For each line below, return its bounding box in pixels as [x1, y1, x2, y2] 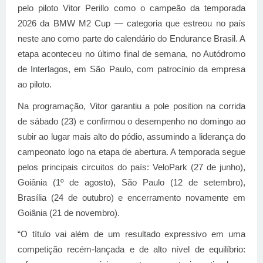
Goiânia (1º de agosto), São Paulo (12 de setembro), [18, 177, 245, 187]
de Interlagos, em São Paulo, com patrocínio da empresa [18, 65, 245, 74]
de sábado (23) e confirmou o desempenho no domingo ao [18, 116, 245, 126]
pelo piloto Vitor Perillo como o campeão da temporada [18, 4, 245, 13]
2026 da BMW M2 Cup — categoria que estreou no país [18, 19, 245, 28]
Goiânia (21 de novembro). [18, 208, 120, 218]
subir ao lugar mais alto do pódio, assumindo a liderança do [18, 131, 245, 141]
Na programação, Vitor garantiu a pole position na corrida [18, 101, 245, 111]
